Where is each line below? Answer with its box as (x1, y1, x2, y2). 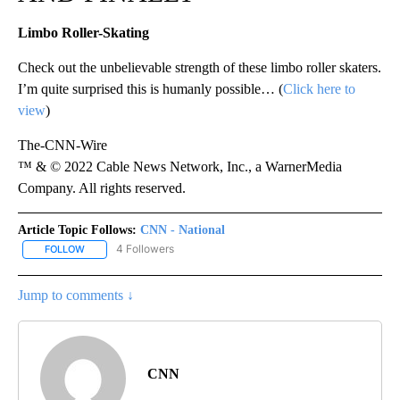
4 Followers (116, 242, 174, 256)
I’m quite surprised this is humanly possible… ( (18, 81, 283, 97)
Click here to (283, 81, 355, 97)
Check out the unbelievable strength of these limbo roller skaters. (18, 60, 381, 76)
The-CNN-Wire (18, 137, 107, 154)
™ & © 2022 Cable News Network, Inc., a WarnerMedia (18, 159, 342, 175)
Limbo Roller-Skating (18, 25, 149, 41)
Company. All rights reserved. (18, 180, 186, 196)
